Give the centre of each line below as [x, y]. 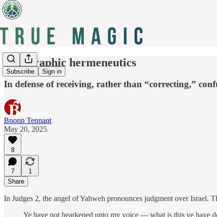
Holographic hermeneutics [70, 62]
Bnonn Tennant [28, 120]
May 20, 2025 [25, 129]
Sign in [52, 72]
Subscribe [20, 72]
